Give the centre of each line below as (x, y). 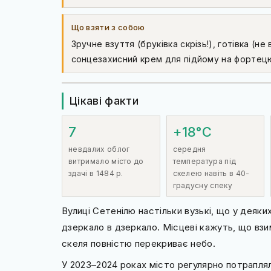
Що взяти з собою (108, 27)
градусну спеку (202, 185)
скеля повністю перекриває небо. (139, 243)
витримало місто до (106, 161)
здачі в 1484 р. (96, 173)
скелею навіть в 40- (211, 173)
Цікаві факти (104, 101)
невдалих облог (99, 149)
